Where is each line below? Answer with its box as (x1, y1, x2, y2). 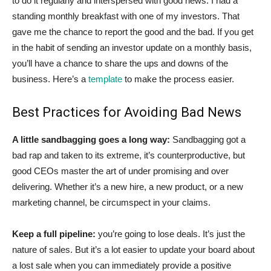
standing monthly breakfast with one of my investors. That (12, 10, 240, 21)
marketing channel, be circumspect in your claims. (12, 197, 211, 207)
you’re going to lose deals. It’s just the (98, 228, 245, 239)
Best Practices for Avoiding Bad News (12, 104, 241, 120)
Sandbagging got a (170, 134, 246, 145)
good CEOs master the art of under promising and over (12, 165, 229, 176)
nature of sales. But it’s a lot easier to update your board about (12, 244, 255, 255)
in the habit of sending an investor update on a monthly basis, (12, 42, 252, 53)
